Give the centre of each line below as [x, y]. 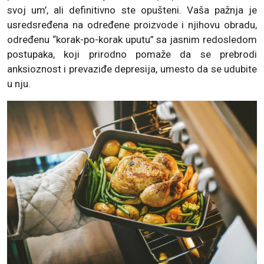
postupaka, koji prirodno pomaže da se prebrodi [132, 54]
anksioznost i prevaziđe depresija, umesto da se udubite [132, 69]
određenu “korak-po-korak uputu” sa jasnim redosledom [132, 39]
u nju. [19, 83]
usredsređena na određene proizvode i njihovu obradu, [132, 24]
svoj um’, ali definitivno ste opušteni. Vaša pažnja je [132, 10]
